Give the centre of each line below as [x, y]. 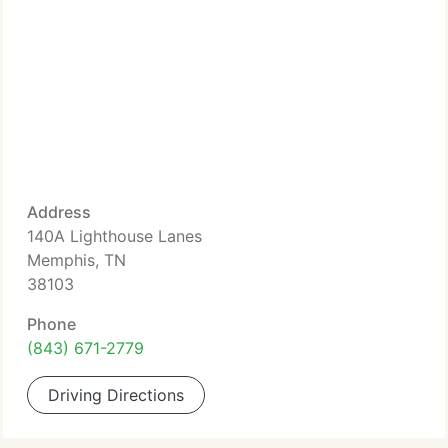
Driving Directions [116, 395]
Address [59, 212]
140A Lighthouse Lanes [114, 236]
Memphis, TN [76, 260]
